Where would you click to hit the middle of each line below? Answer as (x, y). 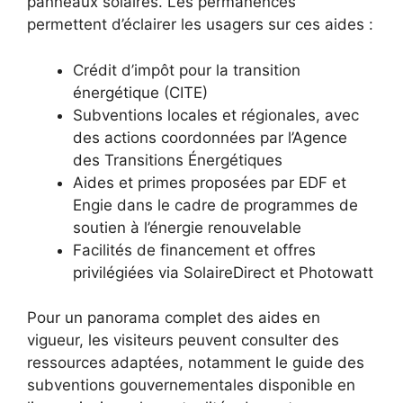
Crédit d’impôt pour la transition (187, 70)
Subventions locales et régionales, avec (216, 115)
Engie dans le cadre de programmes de (215, 205)
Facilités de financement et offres (194, 250)
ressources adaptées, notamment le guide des (196, 363)
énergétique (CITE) (140, 92)
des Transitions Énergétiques (178, 160)
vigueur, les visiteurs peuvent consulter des (183, 340)
